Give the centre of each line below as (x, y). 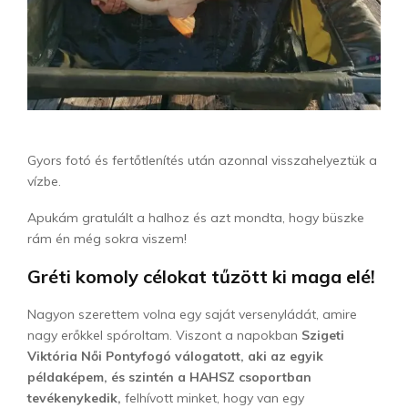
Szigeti (321, 335)
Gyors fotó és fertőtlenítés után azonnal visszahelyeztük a (202, 160)
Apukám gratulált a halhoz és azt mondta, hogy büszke (196, 217)
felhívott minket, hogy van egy (213, 398)
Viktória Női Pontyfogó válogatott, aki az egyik (175, 356)
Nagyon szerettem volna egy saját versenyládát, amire (192, 314)
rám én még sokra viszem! (107, 238)
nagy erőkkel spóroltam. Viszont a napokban (163, 335)
